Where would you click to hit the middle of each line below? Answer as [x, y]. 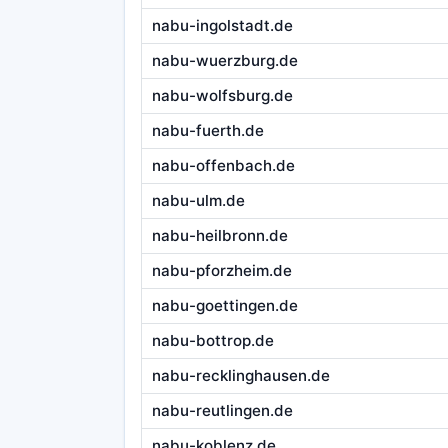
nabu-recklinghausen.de [240, 376]
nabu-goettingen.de [224, 306]
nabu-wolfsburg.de [222, 96]
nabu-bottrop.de [212, 341]
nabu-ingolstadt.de [222, 26]
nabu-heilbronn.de [219, 236]
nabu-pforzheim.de [221, 271]
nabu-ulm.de [198, 201]
